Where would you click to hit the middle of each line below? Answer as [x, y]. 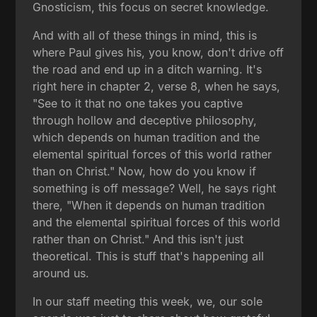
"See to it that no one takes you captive [138, 103]
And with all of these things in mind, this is [145, 35]
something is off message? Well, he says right [155, 188]
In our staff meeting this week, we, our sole [148, 301]
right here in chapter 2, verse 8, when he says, [157, 86]
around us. [61, 273]
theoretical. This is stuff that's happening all [149, 256]
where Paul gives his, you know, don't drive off [158, 52]
